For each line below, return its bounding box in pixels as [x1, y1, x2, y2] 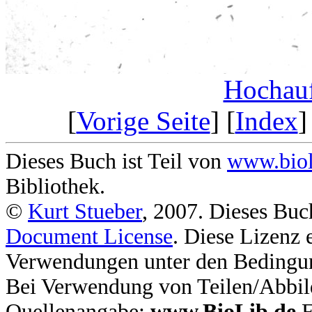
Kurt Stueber [28, 199, 142, 224]
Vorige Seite [76, 106, 210, 136]
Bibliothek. [6, 174, 105, 199]
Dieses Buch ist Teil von [6, 149, 227, 174]
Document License [6, 224, 173, 249]
